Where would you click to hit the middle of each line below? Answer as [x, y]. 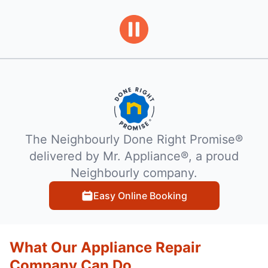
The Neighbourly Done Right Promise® [134, 140]
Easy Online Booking [140, 196]
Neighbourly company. [134, 173]
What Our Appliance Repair [105, 248]
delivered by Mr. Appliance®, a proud [134, 156]
